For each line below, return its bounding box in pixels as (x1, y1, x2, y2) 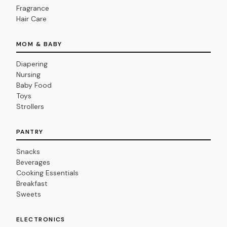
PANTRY (16, 128, 44, 136)
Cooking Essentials (16, 168, 79, 178)
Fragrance (16, 4, 49, 13)
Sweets (16, 190, 41, 199)
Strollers (16, 102, 44, 111)
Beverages (16, 158, 50, 167)
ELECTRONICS (16, 215, 65, 224)
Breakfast (16, 179, 48, 188)
